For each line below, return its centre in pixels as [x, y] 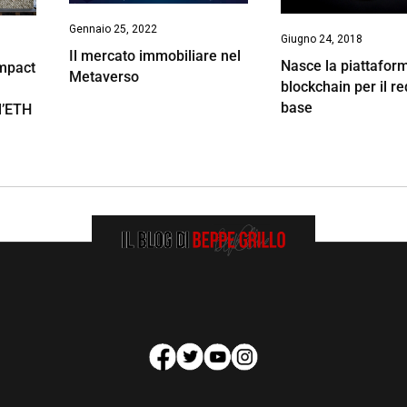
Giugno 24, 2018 [322, 39]
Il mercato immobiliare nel [154, 56]
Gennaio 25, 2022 [113, 30]
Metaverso [104, 77]
